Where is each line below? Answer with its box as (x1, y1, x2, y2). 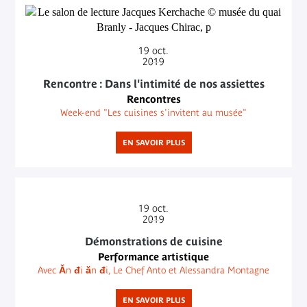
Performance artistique (98, 250, 209, 262)
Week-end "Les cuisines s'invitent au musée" (60, 106, 247, 118)
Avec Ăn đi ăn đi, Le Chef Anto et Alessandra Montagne (38, 264, 269, 275)
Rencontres (126, 93, 181, 105)
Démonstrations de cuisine (84, 234, 223, 247)
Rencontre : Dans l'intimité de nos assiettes (42, 77, 265, 90)
